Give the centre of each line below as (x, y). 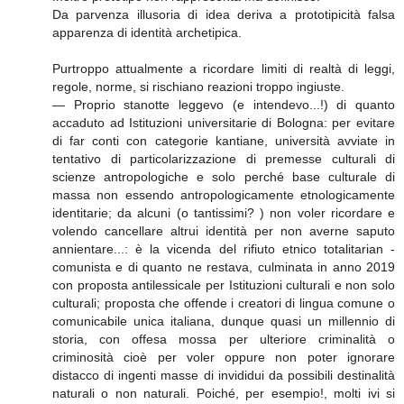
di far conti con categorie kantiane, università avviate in (224, 140)
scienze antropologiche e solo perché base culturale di (224, 176)
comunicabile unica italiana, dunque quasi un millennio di (224, 321)
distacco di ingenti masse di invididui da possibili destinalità (224, 375)
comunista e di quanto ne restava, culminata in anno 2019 (224, 266)
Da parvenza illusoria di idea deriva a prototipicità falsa (224, 14)
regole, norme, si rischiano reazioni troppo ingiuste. (198, 86)
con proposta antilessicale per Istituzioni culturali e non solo (224, 285)
